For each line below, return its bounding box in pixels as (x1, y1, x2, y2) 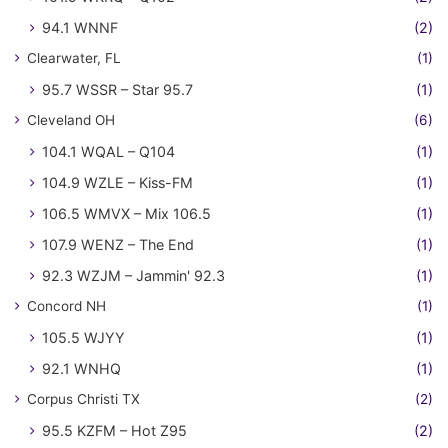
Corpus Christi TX (27, 391, 140, 408)
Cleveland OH (27, 112, 115, 129)
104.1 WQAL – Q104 (42, 143, 175, 161)
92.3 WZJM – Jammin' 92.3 (42, 267, 225, 285)
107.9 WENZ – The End (42, 236, 194, 254)
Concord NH (27, 298, 106, 315)
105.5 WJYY (42, 329, 125, 347)
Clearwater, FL (27, 50, 121, 67)
